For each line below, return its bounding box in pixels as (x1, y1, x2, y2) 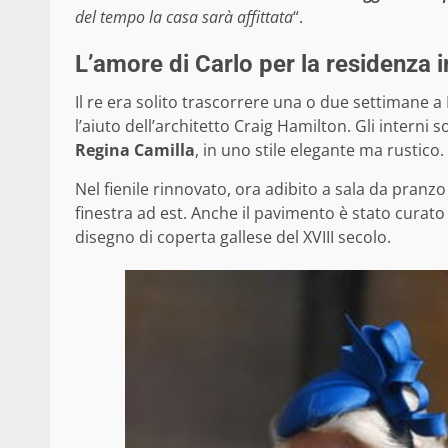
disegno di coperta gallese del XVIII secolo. (75, 225, 391, 248)
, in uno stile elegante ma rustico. (195, 138, 444, 161)
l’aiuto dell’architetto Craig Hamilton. (75, 114, 355, 137)
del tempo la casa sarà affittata (75, 5, 293, 28)
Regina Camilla (75, 138, 195, 161)
